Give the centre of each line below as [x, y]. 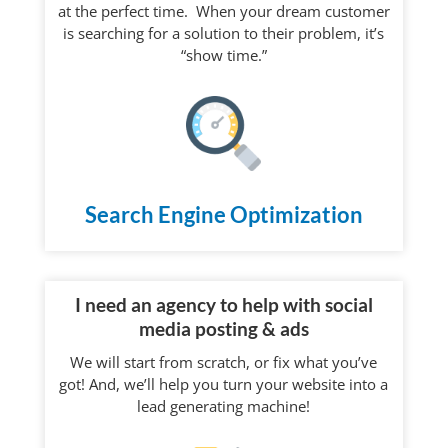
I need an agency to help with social [223, 305]
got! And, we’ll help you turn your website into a [224, 384]
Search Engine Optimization [223, 215]
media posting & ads [223, 329]
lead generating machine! [224, 406]
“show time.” [223, 55]
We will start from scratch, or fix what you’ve [224, 362]
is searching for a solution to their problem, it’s [224, 33]
